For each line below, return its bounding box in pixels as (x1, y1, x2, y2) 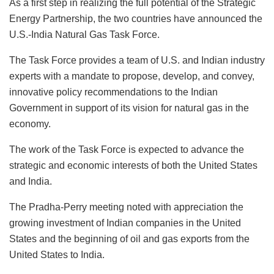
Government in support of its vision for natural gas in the (9, 102, 249, 113)
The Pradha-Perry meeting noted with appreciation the (9, 201, 243, 212)
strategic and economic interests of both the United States (9, 160, 257, 171)
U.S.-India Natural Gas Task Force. (9, 29, 160, 40)
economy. (9, 118, 51, 129)
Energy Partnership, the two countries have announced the (9, 13, 262, 24)
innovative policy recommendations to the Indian (9, 86, 218, 97)
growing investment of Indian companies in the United (9, 217, 241, 228)
